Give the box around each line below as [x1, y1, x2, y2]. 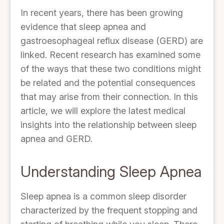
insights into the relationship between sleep [20, 119, 196, 130]
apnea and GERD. [20, 133, 92, 144]
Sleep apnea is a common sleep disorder [20, 191, 186, 201]
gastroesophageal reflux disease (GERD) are [20, 35, 203, 46]
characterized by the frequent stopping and [20, 205, 197, 215]
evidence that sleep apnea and [20, 21, 146, 32]
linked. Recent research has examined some [20, 49, 200, 60]
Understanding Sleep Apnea [20, 162, 201, 180]
